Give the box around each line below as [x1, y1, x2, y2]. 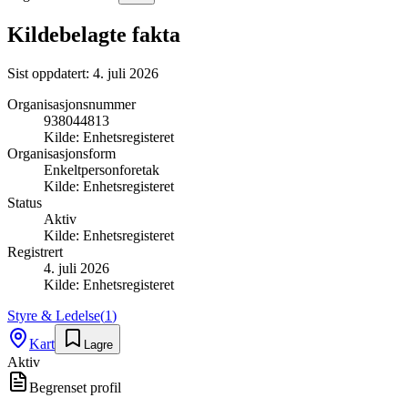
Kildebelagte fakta [7, 22, 180, 46]
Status [7, 194, 42, 210]
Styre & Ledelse [7, 307, 100, 323]
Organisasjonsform [7, 145, 116, 161]
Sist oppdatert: [7, 65, 93, 81]
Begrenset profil [29, 379, 121, 395]
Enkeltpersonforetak [44, 161, 159, 178]
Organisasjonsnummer [7, 96, 136, 112]
